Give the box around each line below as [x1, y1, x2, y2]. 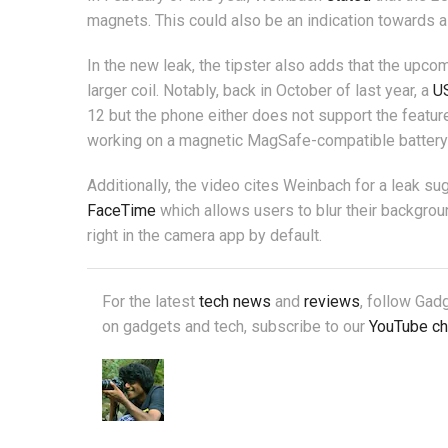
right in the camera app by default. [87, 226, 322, 246]
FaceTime [87, 201, 156, 221]
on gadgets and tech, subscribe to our [102, 317, 369, 337]
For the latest [102, 292, 199, 312]
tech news [199, 292, 271, 312]
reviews [304, 292, 360, 312]
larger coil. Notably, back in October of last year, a [87, 81, 433, 101]
